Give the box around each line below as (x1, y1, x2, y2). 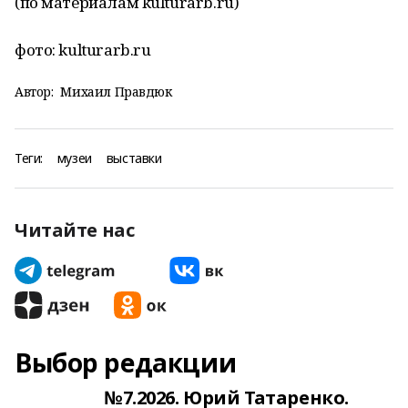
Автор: (15, 83, 54, 100)
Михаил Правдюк (60, 83, 172, 100)
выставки (106, 149, 162, 167)
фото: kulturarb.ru (15, 39, 151, 60)
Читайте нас (15, 218, 135, 242)
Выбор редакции (15, 345, 237, 380)
